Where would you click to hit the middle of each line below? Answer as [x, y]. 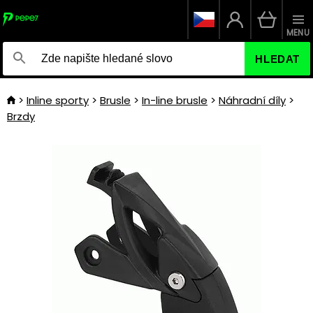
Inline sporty [58, 100]
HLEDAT [277, 59]
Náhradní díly [252, 100]
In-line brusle [175, 100]
